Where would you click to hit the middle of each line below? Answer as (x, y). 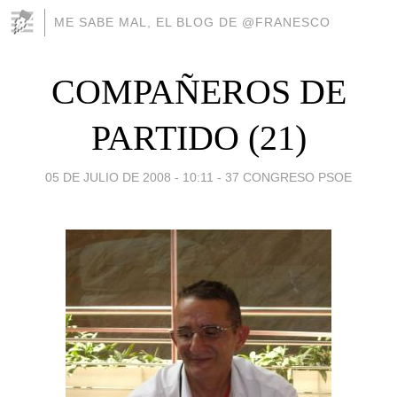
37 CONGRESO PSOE (288, 177)
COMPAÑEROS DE (198, 91)
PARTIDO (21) (198, 137)
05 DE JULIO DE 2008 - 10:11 (129, 177)
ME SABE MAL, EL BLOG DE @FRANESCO (192, 22)
